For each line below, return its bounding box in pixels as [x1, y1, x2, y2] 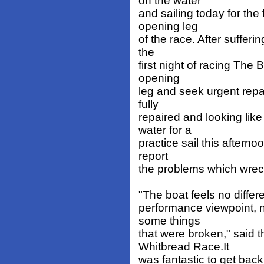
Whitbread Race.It [138, 240, 229, 253]
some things [138, 214, 200, 227]
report [138, 150, 168, 163]
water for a [138, 124, 192, 137]
